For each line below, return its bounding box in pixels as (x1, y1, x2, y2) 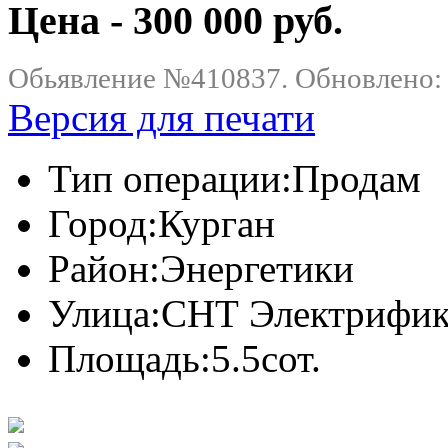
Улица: (48, 292, 161, 336)
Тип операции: (48, 157, 292, 201)
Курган (158, 202, 275, 246)
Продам (292, 157, 421, 201)
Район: (48, 247, 160, 291)
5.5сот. (211, 337, 321, 381)
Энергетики (160, 247, 354, 291)
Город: (48, 202, 158, 246)
